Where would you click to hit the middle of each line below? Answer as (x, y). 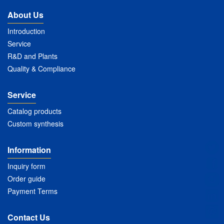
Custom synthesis (35, 124)
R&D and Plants (32, 56)
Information (29, 150)
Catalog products (34, 111)
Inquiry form (26, 166)
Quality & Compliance (41, 69)
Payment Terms (32, 191)
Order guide (26, 179)
